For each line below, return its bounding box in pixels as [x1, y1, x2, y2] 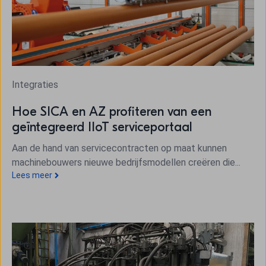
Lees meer [12, 170, 52, 180]
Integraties [12, 78, 58, 90]
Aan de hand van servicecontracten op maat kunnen [12, 142, 227, 154]
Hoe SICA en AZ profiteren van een [12, 103, 211, 119]
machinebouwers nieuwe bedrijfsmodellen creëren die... [12, 156, 240, 168]
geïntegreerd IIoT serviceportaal [12, 119, 192, 135]
